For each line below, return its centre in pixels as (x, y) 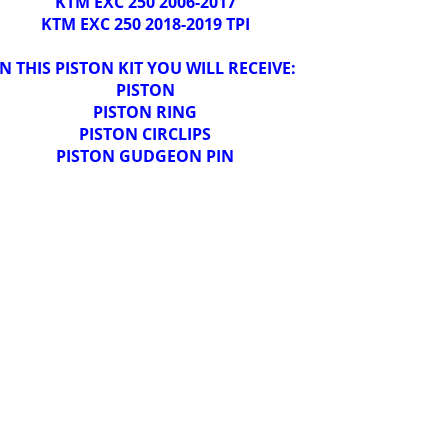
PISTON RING (145, 111)
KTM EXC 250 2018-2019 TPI (145, 23)
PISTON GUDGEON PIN (145, 155)
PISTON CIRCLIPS (145, 133)
